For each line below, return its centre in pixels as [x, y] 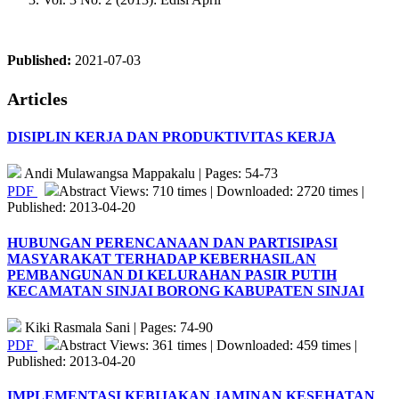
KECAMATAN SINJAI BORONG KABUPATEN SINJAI [186, 290]
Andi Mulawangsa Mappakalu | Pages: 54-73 [150, 174]
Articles [37, 98]
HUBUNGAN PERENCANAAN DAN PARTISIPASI [172, 242]
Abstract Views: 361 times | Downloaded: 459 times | [208, 345]
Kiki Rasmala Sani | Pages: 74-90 [117, 327]
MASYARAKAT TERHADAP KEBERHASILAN [162, 258]
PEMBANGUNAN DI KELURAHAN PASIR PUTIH [172, 274]
